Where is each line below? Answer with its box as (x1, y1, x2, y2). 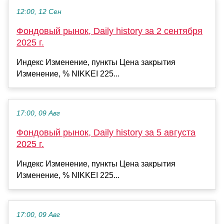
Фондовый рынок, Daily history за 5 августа (16, 127, 195, 138)
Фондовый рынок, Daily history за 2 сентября (16, 26, 202, 36)
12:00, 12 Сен (16, 8, 61, 16)
